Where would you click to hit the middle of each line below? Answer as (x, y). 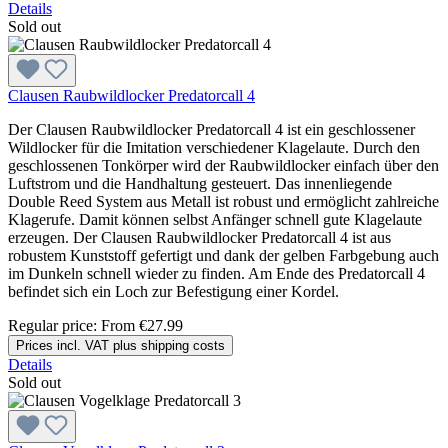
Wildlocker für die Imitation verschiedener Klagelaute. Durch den (214, 147)
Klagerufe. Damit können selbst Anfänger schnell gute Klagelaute (215, 219)
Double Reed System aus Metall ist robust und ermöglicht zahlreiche (223, 201)
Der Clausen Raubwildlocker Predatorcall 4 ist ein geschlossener (211, 129)
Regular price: (54, 325)
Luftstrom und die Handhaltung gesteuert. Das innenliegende (200, 183)
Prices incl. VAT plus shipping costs (120, 345)
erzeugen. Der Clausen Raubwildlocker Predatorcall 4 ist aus (199, 237)
